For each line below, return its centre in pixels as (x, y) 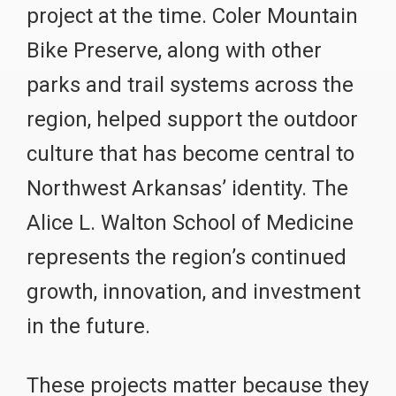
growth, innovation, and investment (194, 291)
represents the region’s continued (187, 257)
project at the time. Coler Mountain (192, 15)
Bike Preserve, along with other (174, 50)
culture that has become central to (190, 153)
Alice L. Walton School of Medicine (190, 222)
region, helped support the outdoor (192, 119)
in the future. (88, 326)
